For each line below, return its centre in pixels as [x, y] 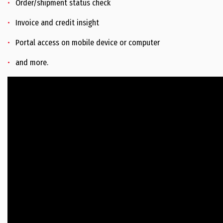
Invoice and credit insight [57, 23]
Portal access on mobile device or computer [88, 43]
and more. [32, 62]
